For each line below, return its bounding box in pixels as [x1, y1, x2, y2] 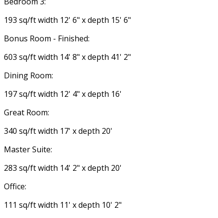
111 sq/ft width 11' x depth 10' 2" [4, 200, 122, 211]
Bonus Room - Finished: [4, 33, 90, 44]
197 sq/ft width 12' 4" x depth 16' [4, 89, 122, 100]
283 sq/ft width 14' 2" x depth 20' [4, 163, 122, 174]
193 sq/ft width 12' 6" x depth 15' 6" [4, 15, 131, 26]
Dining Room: [4, 70, 53, 81]
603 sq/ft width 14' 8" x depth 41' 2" [4, 52, 131, 63]
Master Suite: [4, 144, 52, 155]
